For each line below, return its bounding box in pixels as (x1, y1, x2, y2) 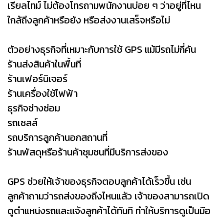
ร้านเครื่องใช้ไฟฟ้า (7, 86, 78, 101)
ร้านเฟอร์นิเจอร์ (7, 71, 67, 86)
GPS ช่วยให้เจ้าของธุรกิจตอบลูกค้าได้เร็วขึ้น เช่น (7, 174, 191, 189)
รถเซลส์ (7, 115, 38, 130)
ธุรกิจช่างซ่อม (7, 100, 60, 115)
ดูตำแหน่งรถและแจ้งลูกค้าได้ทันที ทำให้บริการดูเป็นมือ (7, 203, 211, 218)
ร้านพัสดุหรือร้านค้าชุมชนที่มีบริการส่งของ (7, 144, 168, 159)
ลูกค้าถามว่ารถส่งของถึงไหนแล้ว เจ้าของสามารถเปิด (7, 188, 209, 203)
